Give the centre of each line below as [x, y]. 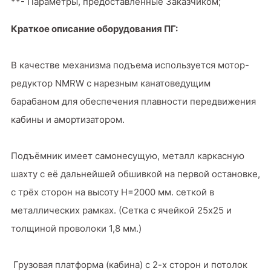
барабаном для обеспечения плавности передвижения [133, 101]
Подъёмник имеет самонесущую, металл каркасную [128, 155]
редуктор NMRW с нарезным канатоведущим [111, 83]
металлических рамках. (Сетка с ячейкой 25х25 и [121, 210]
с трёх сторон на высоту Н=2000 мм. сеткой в [113, 192]
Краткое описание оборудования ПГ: [94, 28]
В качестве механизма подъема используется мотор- [130, 65]
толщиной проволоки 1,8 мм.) [76, 228]
